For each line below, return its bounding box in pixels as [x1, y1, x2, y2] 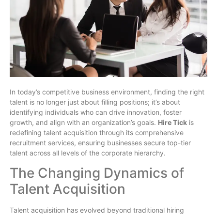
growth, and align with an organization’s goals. [10, 118, 158, 127]
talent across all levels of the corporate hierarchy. [10, 149, 166, 157]
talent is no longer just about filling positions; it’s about [10, 98, 180, 107]
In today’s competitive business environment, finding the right [10, 88, 204, 96]
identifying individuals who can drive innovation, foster [10, 108, 182, 117]
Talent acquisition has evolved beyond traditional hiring [10, 205, 184, 214]
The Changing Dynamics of [10, 164, 184, 181]
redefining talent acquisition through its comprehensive [10, 128, 184, 137]
